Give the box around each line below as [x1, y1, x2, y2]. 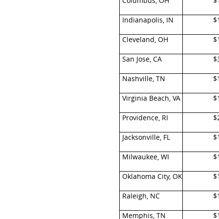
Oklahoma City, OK [122, 172, 182, 181]
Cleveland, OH [122, 35, 168, 44]
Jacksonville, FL [122, 132, 170, 142]
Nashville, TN [122, 74, 165, 83]
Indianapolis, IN [122, 15, 174, 24]
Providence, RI [122, 113, 168, 122]
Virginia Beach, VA [122, 93, 180, 103]
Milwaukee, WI [122, 152, 169, 161]
